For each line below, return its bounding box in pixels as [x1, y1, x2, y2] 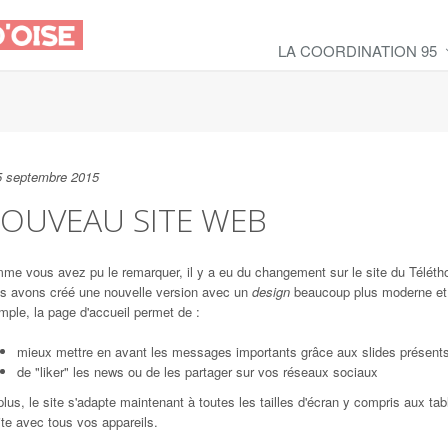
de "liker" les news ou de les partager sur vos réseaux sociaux [16, 362, 378, 381]
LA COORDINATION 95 [278, 40, 437, 61]
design [251, 282, 290, 301]
